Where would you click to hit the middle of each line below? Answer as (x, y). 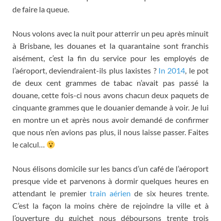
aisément (28, 58)
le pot (199, 70)
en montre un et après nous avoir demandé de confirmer (110, 119)
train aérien (110, 193)
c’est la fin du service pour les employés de (129, 58)
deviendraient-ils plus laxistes (100, 70)
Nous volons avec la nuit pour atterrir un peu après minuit (110, 33)
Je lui (200, 107)
